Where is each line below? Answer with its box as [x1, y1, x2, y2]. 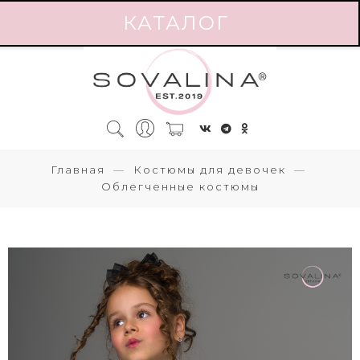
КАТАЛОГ [123, 11, 229, 35]
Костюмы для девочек [133, 163, 286, 177]
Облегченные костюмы [100, 180, 260, 194]
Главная [50, 163, 105, 177]
